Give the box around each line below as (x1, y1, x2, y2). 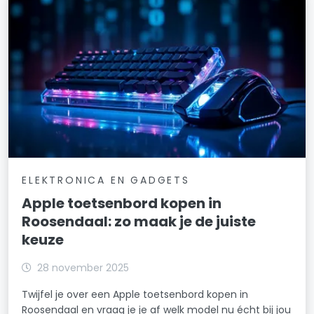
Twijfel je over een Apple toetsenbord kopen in (22, 287, 249, 301)
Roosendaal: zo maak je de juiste (22, 211, 257, 231)
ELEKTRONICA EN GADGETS (22, 172, 190, 187)
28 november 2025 (37, 260, 130, 275)
